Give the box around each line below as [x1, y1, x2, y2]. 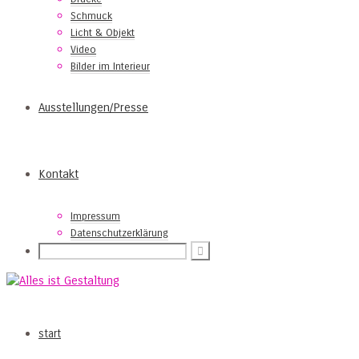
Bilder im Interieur [71, 60, 150, 73]
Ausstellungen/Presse [38, 100, 148, 115]
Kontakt [38, 167, 79, 181]
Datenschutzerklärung [71, 227, 168, 240]
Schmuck [71, 10, 112, 22]
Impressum [71, 210, 120, 223]
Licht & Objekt [71, 26, 135, 39]
